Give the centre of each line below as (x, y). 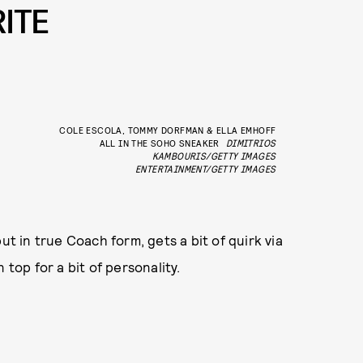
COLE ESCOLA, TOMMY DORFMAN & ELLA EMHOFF (168, 129)
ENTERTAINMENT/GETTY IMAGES (205, 168)
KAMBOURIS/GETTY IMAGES (214, 155)
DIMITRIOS (251, 142)
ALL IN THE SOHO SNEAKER (159, 142)
